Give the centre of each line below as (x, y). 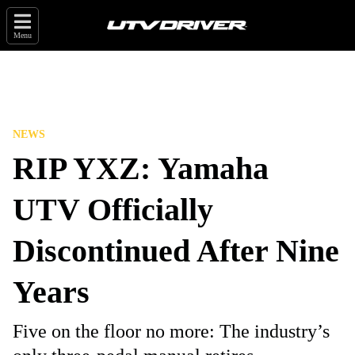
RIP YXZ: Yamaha (141, 168)
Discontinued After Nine (176, 251)
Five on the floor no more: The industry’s (171, 331)
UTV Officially (113, 210)
